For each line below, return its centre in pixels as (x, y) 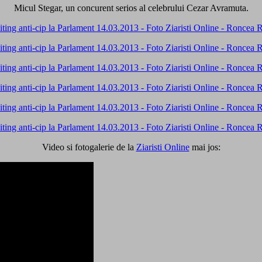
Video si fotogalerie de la (89, 147)
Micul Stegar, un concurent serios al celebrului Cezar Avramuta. (131, 8)
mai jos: (205, 147)
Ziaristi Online (163, 147)
